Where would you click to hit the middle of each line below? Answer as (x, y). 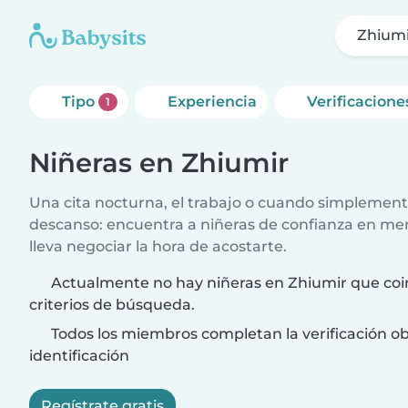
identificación (79, 356)
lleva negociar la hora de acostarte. (158, 246)
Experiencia (212, 102)
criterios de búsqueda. (112, 305)
